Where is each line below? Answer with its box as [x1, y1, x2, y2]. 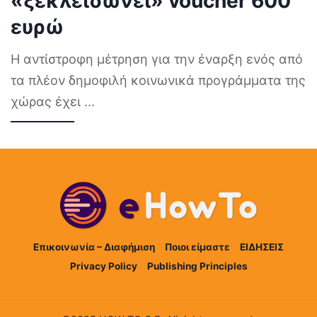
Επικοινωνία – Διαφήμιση [33, 241, 155, 253]
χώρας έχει [11, 93, 84, 109]
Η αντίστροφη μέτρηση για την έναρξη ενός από [11, 51, 303, 67]
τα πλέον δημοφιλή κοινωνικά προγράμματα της [11, 72, 306, 88]
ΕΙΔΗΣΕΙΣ [240, 241, 284, 253]
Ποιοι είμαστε [165, 241, 230, 253]
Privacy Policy [69, 260, 137, 272]
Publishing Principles [146, 260, 248, 272]
